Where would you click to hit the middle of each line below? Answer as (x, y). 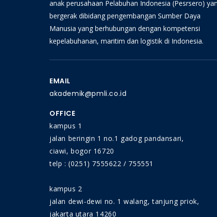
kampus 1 (66, 126)
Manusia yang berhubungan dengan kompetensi (125, 28)
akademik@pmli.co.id (88, 93)
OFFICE (62, 113)
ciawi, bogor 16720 (82, 151)
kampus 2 (66, 189)
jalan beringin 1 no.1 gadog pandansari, (117, 138)
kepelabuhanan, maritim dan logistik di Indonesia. (126, 41)
